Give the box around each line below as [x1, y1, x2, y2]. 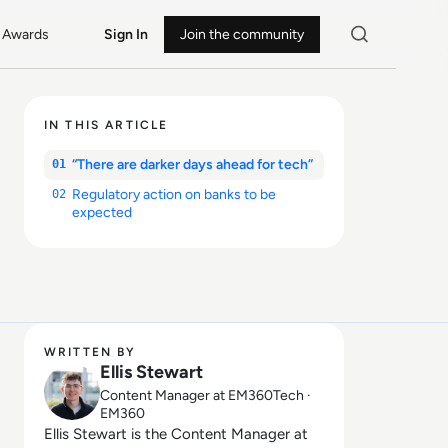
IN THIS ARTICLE [44, 118, 169, 132]
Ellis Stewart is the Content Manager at [44, 425, 308, 443]
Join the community [179, 25, 304, 43]
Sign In [103, 25, 148, 43]
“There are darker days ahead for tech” [72, 156, 313, 173]
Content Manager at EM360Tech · [100, 387, 311, 404]
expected [72, 204, 132, 221]
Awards [2, 25, 50, 43]
